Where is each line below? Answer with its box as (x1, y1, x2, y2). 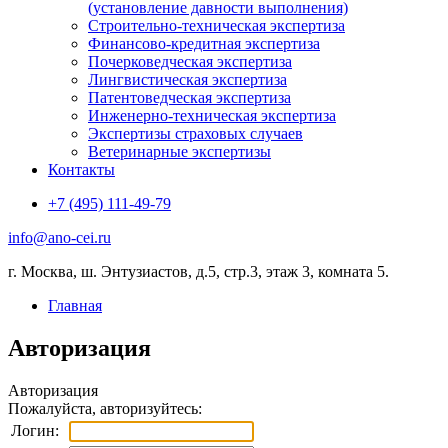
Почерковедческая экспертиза (88, 53, 292, 70)
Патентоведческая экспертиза (88, 89, 291, 106)
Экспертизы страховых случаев (88, 125, 303, 142)
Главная (48, 297, 102, 314)
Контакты (48, 161, 115, 178)
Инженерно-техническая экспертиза (88, 107, 336, 124)
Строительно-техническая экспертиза (88, 17, 345, 34)
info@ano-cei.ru (8, 229, 111, 246)
